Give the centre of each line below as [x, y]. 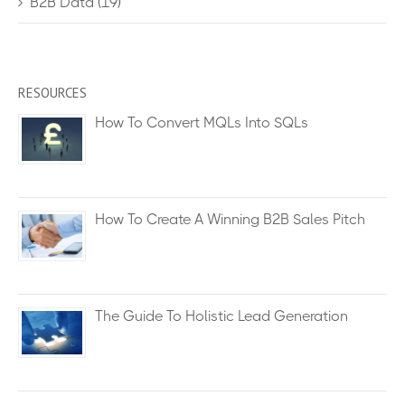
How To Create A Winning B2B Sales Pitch [230, 219]
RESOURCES [52, 92]
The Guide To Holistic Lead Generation [221, 316]
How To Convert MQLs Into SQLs [202, 122]
